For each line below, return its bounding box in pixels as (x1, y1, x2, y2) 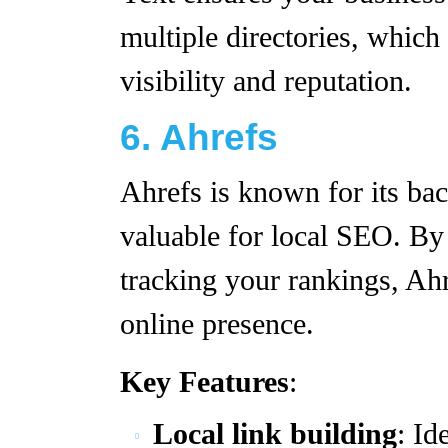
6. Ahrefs (120, 117, 278, 158)
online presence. (120, 308, 314, 340)
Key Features (120, 366, 289, 398)
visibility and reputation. (120, 65, 412, 97)
